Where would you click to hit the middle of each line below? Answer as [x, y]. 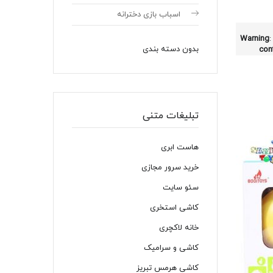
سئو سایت [181, 187]
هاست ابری [180, 147]
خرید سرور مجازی [170, 167]
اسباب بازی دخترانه [149, 14]
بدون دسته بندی [171, 49]
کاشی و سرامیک [171, 248]
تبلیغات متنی [171, 115]
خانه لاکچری [179, 228]
